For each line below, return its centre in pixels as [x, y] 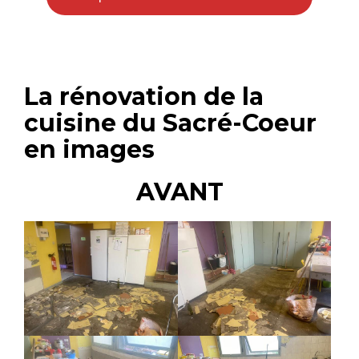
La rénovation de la [144, 96]
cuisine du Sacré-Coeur [170, 123]
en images [89, 149]
